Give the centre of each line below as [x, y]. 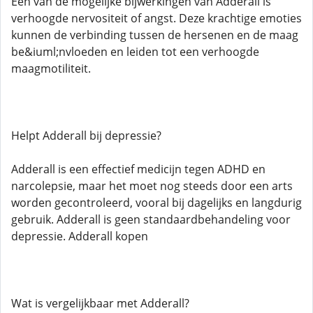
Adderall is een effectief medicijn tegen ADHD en [138, 169]
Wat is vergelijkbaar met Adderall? [100, 303]
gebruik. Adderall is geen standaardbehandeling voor [151, 219]
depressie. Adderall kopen [80, 236]
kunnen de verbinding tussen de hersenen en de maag [155, 35]
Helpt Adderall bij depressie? [86, 136]
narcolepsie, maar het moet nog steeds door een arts [152, 186]
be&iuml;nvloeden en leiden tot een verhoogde [135, 52]
